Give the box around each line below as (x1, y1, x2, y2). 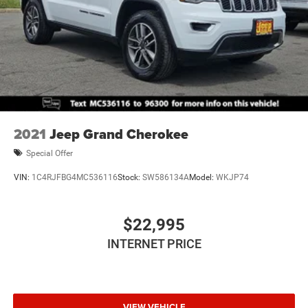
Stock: (118, 172, 142, 182)
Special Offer (26, 148, 73, 158)
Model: (189, 172, 216, 182)
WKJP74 (216, 172, 249, 182)
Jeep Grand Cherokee (49, 124, 188, 145)
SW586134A (142, 172, 189, 182)
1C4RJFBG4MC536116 (32, 172, 118, 182)
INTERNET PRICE (107, 236, 201, 252)
